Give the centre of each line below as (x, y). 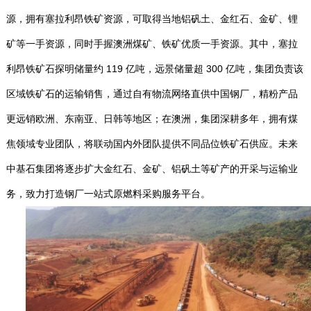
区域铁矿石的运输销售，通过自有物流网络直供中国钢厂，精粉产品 (152, 94)
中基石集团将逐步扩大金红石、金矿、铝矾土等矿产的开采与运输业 (152, 169)
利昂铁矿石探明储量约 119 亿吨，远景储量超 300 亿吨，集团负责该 (154, 69)
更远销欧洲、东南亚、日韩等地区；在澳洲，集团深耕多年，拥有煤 (152, 119)
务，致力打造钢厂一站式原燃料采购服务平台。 (108, 194)
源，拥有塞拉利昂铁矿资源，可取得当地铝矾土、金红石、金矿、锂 (152, 19)
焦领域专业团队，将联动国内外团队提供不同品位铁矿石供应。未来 (152, 144)
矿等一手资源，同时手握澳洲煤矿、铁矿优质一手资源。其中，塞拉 (152, 44)
